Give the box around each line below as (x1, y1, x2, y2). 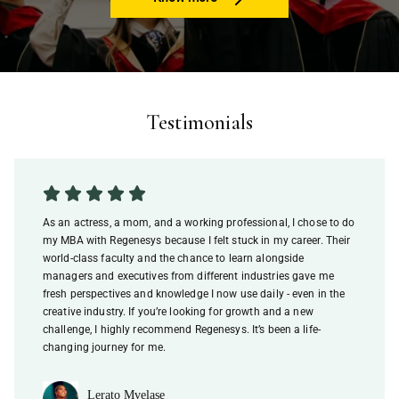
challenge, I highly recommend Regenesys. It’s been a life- (43, 322, 321, 336)
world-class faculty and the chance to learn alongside (43, 251, 305, 265)
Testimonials (145, 109, 254, 135)
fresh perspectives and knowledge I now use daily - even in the (43, 287, 346, 300)
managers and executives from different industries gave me (43, 269, 334, 282)
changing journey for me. (43, 340, 166, 354)
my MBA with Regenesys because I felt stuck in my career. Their (43, 233, 351, 247)
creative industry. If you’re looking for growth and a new (43, 305, 313, 318)
